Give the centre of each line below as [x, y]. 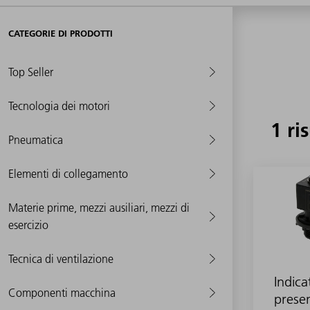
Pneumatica [36, 139]
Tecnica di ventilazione [61, 258]
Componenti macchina [62, 292]
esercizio [28, 225]
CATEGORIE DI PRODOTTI [61, 33]
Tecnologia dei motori [59, 106]
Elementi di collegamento [68, 173]
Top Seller [31, 72]
